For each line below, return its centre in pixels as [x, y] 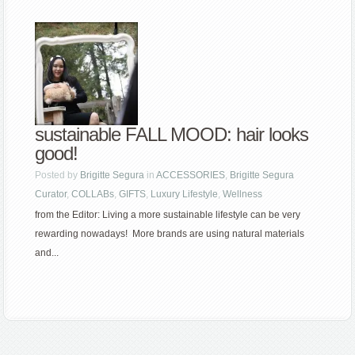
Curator [51, 195]
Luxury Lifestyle [185, 195]
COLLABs [93, 195]
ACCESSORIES [191, 176]
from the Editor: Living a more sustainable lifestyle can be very [168, 215]
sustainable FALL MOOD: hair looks [172, 135]
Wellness [243, 195]
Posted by [58, 176]
